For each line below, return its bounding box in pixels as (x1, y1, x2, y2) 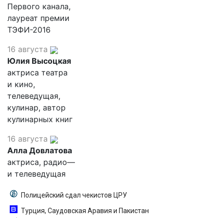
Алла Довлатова (7, 145, 72, 155)
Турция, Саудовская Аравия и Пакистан (21, 207, 149, 215)
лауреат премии (7, 13, 70, 23)
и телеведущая (7, 169, 66, 179)
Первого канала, (7, 1, 71, 11)
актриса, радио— (7, 157, 75, 167)
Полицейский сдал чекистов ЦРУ (21, 191, 127, 199)
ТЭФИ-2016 (7, 25, 51, 35)
